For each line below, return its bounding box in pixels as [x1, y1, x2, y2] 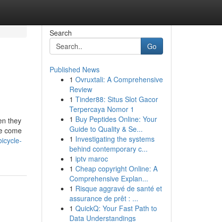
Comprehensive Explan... [69, 173, 148, 183]
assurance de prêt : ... [69, 193, 138, 203]
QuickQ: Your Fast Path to [75, 203, 157, 213]
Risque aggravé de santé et [75, 183, 162, 193]
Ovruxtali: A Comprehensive [75, 74, 163, 84]
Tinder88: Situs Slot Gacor [75, 94, 158, 104]
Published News [49, 64, 100, 74]
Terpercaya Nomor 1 [69, 104, 134, 114]
